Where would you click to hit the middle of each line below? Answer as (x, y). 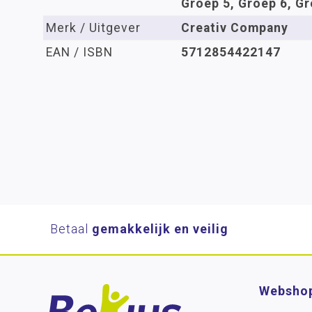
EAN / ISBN (79, 52)
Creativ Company (235, 28)
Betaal (71, 229)
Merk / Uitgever (93, 28)
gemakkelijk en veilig (160, 229)
